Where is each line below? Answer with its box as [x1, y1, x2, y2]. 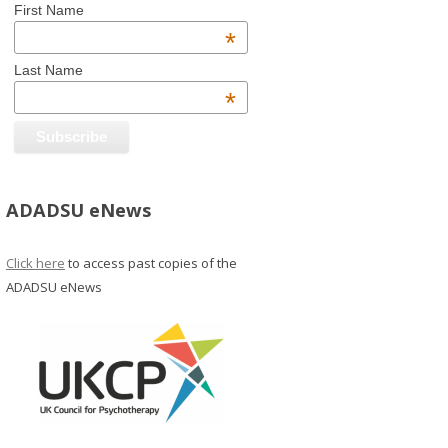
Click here [6, 253, 65, 272]
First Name [13, 2, 84, 19]
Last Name [13, 61, 83, 78]
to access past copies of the [65, 253, 237, 272]
